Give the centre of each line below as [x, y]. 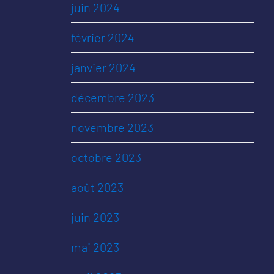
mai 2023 [95, 247]
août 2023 [97, 187]
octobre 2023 [106, 157]
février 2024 [103, 37]
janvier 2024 [103, 67]
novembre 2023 [112, 127]
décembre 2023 [113, 97]
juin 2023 [95, 217]
